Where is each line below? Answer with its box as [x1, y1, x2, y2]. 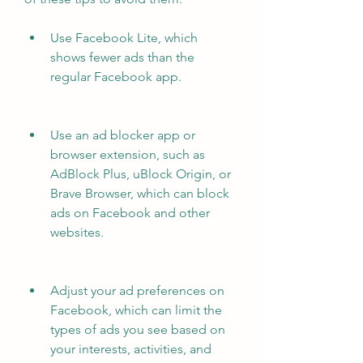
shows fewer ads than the [50, 49, 194, 65]
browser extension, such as [50, 147, 205, 162]
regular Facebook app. [50, 69, 181, 84]
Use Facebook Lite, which [50, 30, 198, 45]
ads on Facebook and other [50, 205, 210, 220]
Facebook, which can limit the [50, 302, 222, 318]
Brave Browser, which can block [50, 186, 229, 201]
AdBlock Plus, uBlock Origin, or [50, 166, 231, 181]
